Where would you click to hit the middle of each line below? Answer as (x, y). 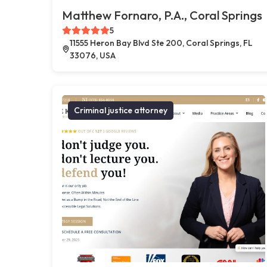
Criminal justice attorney (121, 110)
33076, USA (92, 55)
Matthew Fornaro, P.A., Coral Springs (162, 15)
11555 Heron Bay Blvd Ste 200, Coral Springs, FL (161, 43)
